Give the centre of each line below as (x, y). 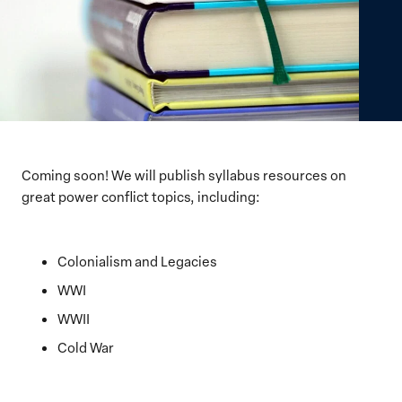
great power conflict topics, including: (141, 196)
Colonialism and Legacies (137, 261)
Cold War (86, 347)
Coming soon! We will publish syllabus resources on (184, 175)
